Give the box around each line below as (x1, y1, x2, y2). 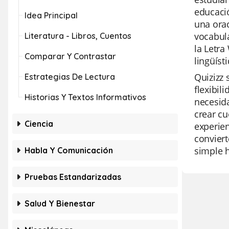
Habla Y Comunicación (25, 145, 113, 155)
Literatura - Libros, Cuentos (25, 31, 131, 41)
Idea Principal (25, 10, 78, 20)
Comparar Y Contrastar (25, 51, 116, 61)
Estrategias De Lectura (25, 72, 115, 82)
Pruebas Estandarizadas (25, 172, 121, 182)
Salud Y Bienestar (25, 198, 95, 209)
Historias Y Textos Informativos (25, 92, 146, 102)
